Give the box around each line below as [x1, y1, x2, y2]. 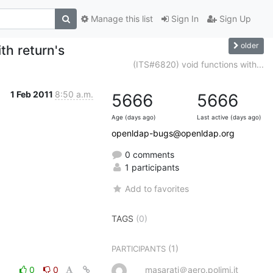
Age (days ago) [112, 113, 156, 121]
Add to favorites [125, 183, 190, 194]
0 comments [122, 149, 174, 160]
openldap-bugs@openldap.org [112, 127, 235, 138]
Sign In [169, 13, 199, 24]
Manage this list [88, 13, 153, 24]
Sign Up [217, 13, 251, 24]
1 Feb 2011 [10, 88, 55, 99]
